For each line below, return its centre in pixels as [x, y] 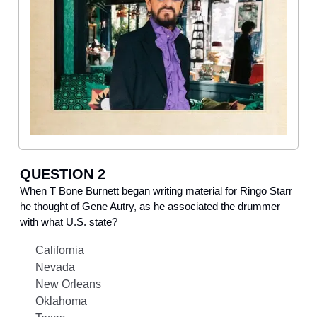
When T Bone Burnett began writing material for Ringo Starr [156, 190]
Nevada [55, 267]
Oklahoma [61, 301]
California [60, 250]
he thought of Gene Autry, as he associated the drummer [150, 206]
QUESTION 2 [63, 174]
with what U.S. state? [69, 221]
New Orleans [68, 284]
